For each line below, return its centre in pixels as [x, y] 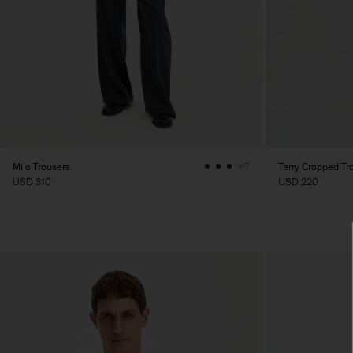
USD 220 [298, 181]
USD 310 [32, 181]
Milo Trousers [41, 166]
